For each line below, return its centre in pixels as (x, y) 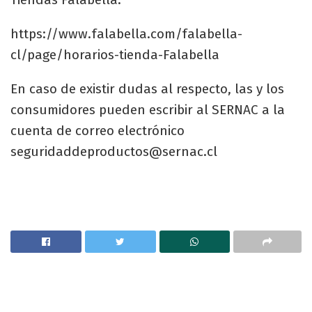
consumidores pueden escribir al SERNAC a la (148, 109)
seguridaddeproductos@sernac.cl (114, 151)
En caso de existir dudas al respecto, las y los (147, 88)
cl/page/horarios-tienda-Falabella (115, 54)
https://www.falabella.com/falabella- (126, 33)
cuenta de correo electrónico (97, 130)
